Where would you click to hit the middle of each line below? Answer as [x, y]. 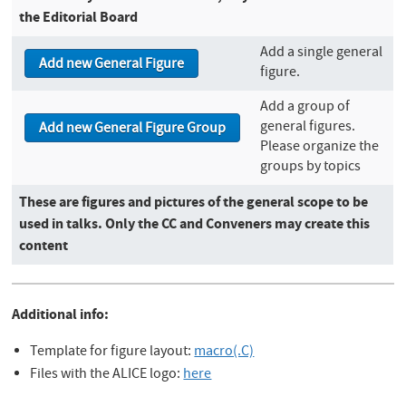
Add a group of [305, 108]
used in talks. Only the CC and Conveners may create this [195, 223]
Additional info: [61, 314]
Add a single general [322, 53]
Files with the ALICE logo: [107, 375]
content [44, 245]
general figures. [308, 128]
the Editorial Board [79, 17]
